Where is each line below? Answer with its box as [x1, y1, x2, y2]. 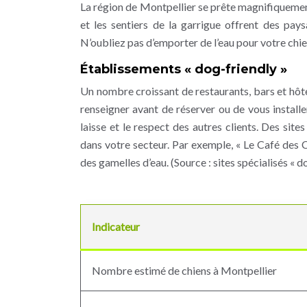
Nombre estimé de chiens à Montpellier [92, 264, 277, 277]
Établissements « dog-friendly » [80, 62, 287, 77]
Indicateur [92, 220, 140, 233]
